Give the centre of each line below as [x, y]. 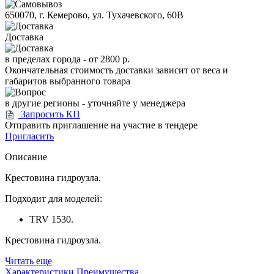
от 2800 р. [109, 59]
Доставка [24, 37]
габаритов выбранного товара [68, 81]
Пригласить [29, 136]
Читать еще [28, 261]
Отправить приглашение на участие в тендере [101, 125]
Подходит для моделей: [54, 198]
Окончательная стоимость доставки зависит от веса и [117, 70]
